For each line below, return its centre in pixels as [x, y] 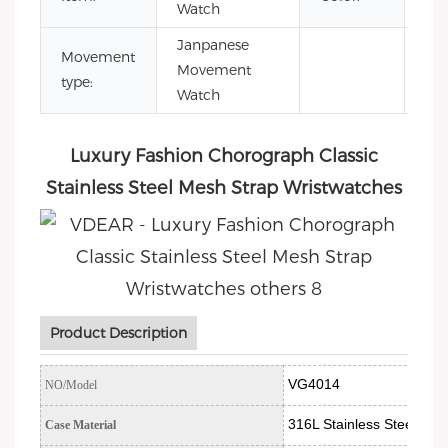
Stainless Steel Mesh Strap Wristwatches [224, 188]
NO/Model [71, 385]
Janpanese [213, 45]
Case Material [80, 425]
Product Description [118, 333]
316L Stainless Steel [352, 424]
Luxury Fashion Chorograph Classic [224, 156]
